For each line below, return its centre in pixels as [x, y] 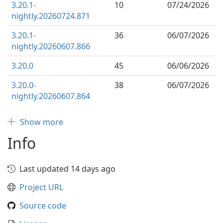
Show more [42, 122]
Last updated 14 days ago [67, 169]
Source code [43, 206]
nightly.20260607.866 [51, 46]
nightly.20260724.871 [51, 16]
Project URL [41, 187]
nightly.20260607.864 [51, 96]
